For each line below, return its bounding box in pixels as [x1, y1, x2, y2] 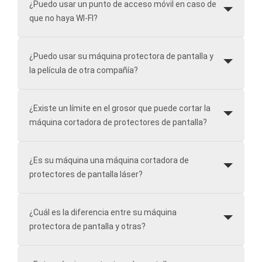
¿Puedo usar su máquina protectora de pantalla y [29, 51, 213, 61]
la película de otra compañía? [29, 65, 138, 75]
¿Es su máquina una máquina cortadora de [29, 155, 189, 165]
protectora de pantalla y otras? [29, 221, 146, 231]
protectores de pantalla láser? [29, 169, 143, 179]
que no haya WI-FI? [29, 13, 98, 23]
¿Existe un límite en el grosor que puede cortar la [29, 103, 211, 113]
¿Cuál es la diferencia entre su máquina [29, 207, 177, 217]
